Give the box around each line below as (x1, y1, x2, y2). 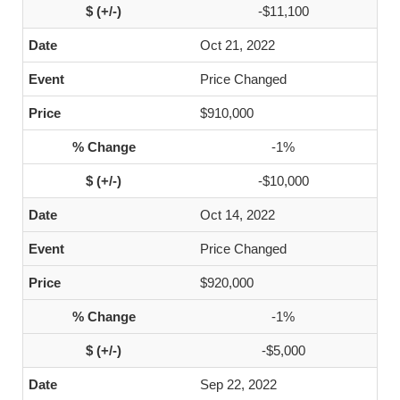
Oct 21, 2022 (200, 37, 275, 53)
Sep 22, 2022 (200, 377, 277, 392)
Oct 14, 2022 (200, 207, 275, 222)
